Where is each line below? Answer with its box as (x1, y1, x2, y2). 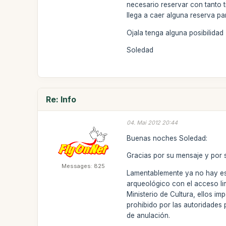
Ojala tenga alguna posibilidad (127, 28, 224, 37)
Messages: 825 (62, 162, 105, 169)
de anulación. (127, 211, 171, 219)
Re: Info (46, 94, 77, 104)
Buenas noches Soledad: (127, 134, 208, 142)
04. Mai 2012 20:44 (127, 119, 178, 126)
